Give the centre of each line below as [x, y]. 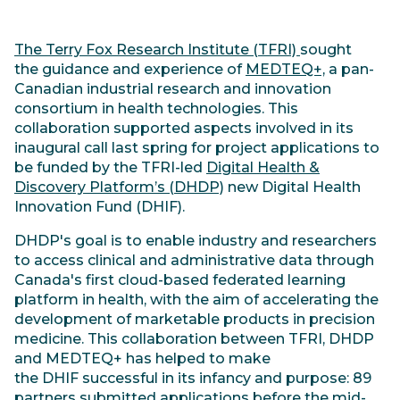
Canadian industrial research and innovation [173, 88]
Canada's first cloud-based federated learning [180, 279]
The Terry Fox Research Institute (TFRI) [157, 49]
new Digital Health [292, 187]
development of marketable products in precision [195, 319]
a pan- [350, 69]
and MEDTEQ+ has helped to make [142, 358]
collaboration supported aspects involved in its [184, 128]
